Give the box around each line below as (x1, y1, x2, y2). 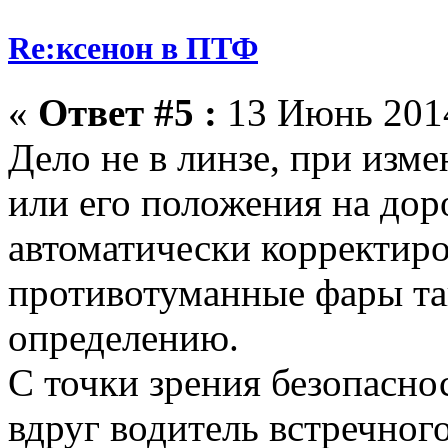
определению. (8, 315, 239, 359)
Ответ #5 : (38, 90, 217, 134)
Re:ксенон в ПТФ (8, 30, 258, 67)
